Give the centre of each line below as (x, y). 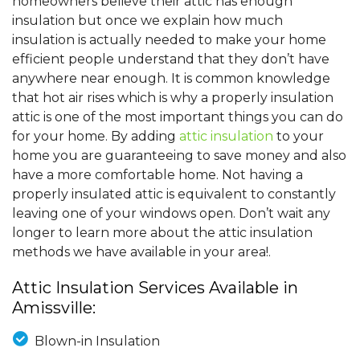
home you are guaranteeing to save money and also (179, 156)
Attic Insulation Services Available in (155, 288)
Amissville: (54, 308)
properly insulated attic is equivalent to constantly (174, 194)
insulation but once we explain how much (147, 21)
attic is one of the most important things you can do (178, 117)
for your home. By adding (96, 137)
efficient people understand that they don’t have (171, 59)
